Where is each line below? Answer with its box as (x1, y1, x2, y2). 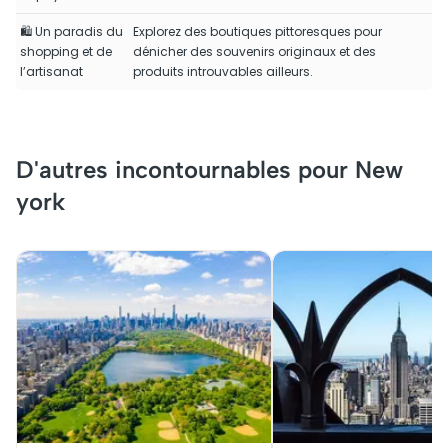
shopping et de (20, 43, 112, 60)
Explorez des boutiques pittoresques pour (133, 23, 382, 40)
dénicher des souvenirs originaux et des (133, 43, 376, 60)
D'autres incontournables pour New (16, 155, 403, 184)
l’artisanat (20, 63, 83, 80)
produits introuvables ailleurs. (133, 63, 313, 80)
